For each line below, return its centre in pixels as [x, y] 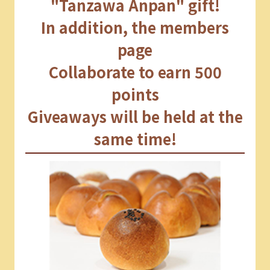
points [135, 94]
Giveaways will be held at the [135, 117]
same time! [135, 139]
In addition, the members [135, 27]
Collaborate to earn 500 [135, 72]
